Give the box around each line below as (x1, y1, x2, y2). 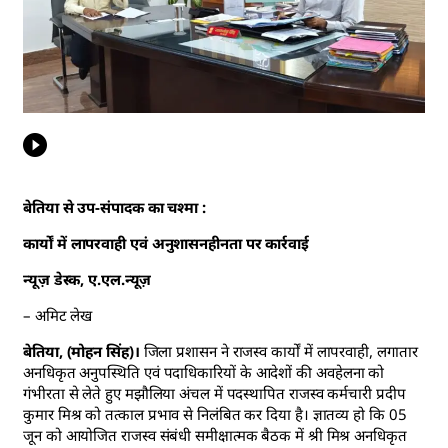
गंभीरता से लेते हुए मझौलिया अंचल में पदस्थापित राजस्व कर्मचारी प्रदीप (23, 382, 406, 403)
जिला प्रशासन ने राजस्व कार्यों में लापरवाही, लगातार (139, 340, 418, 361)
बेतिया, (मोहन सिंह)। (23, 340, 140, 361)
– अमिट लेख (23, 304, 93, 325)
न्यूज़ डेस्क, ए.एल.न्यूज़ (23, 268, 152, 289)
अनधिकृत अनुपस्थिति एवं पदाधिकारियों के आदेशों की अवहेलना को (23, 361, 385, 382)
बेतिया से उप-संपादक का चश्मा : (23, 196, 210, 217)
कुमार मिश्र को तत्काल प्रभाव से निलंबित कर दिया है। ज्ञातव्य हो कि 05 (23, 403, 407, 424)
